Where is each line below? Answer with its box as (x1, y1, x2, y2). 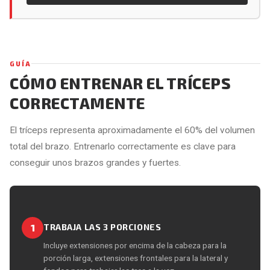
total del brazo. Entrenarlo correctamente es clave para (10, 140, 236, 152)
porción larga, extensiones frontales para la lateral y (43, 253, 228, 263)
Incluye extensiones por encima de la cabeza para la (43, 240, 227, 250)
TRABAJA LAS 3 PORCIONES (43, 221, 162, 232)
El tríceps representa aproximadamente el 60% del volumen (10, 124, 255, 136)
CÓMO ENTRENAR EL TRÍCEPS (10, 73, 231, 92)
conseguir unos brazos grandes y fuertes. (10, 157, 181, 168)
